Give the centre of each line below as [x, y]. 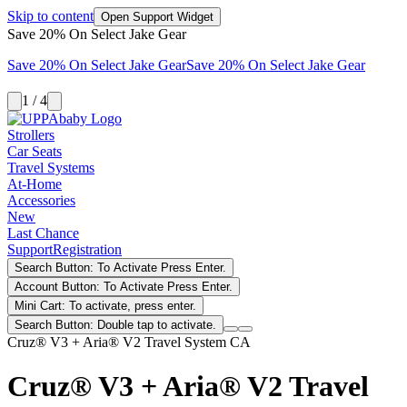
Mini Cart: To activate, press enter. [105, 306]
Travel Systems [51, 168]
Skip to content [50, 16]
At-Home [35, 184]
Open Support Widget [157, 17]
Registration [87, 249]
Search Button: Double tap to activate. [115, 325]
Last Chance [43, 233]
